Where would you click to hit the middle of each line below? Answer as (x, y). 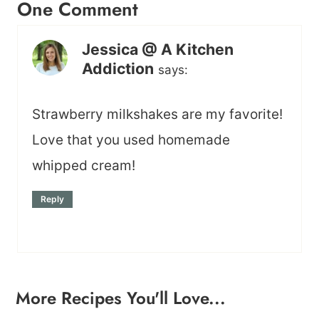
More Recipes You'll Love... (121, 298)
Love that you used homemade (131, 140)
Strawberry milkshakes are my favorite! (157, 114)
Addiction (118, 69)
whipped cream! (84, 165)
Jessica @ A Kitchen (158, 49)
